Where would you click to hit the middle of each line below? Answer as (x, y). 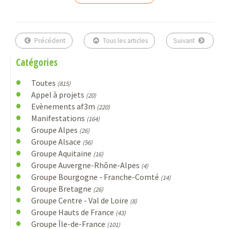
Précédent (49, 41)
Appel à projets (58, 95)
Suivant (185, 41)
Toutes (44, 83)
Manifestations (59, 118)
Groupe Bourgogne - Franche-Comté (96, 177)
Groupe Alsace (56, 142)
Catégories (37, 63)
